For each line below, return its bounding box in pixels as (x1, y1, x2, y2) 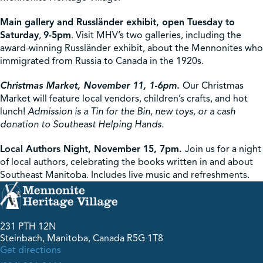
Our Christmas (183, 80, 244, 92)
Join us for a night (185, 143, 261, 156)
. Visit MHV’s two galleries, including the (71, 29, 241, 42)
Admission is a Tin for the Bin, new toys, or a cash (28, 106, 235, 118)
